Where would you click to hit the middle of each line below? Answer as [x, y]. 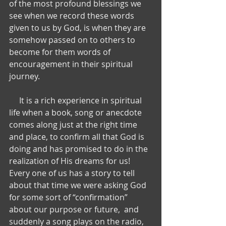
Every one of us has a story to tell [73, 173]
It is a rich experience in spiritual [14, 100]
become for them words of [61, 52]
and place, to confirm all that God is [78, 136]
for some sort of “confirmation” [69, 197]
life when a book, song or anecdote [76, 112]
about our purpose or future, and [75, 209]
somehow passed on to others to [73, 40]
